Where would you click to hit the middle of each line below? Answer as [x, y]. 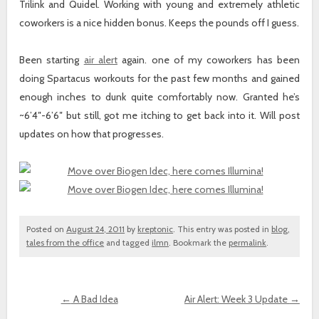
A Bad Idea [94, 299]
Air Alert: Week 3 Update [237, 299]
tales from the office [66, 243]
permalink [248, 243]
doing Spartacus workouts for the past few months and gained [159, 79]
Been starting [52, 60]
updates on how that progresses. [92, 134]
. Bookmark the [199, 243]
